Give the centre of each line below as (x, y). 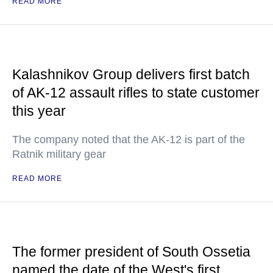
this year (39, 111)
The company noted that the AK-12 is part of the (129, 140)
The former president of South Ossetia (131, 252)
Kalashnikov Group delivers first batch (131, 74)
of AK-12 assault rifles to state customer (136, 93)
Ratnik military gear (59, 154)
